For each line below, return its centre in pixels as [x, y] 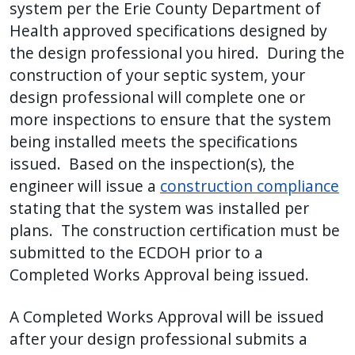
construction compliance [250, 186]
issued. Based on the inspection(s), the [152, 164]
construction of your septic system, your [157, 75]
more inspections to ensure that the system [170, 120]
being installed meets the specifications [154, 142]
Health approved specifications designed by [168, 31]
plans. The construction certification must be [175, 231]
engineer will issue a [85, 186]
